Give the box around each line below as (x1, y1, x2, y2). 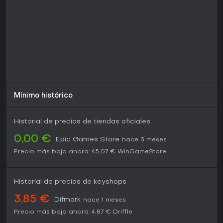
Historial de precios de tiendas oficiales (14, 118, 150, 125)
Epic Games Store (56, 136, 119, 143)
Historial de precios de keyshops (14, 179, 126, 186)
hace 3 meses (122, 137, 167, 143)
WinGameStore (117, 149, 166, 155)
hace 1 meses (83, 197, 126, 204)
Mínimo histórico (14, 93, 73, 100)
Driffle (113, 209, 132, 216)
